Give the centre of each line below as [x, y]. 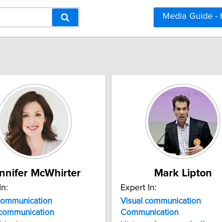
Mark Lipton [183, 173]
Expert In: [139, 188]
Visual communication [161, 201]
